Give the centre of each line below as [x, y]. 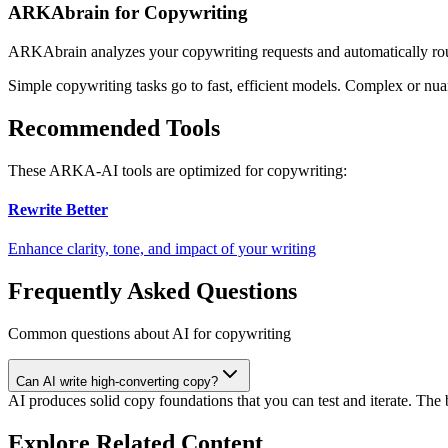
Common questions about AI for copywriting [149, 334]
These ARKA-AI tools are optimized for [137, 170]
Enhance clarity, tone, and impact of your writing [162, 249]
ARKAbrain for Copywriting [128, 13]
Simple [32, 85]
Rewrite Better [58, 210]
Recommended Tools [114, 127]
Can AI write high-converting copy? [117, 382]
